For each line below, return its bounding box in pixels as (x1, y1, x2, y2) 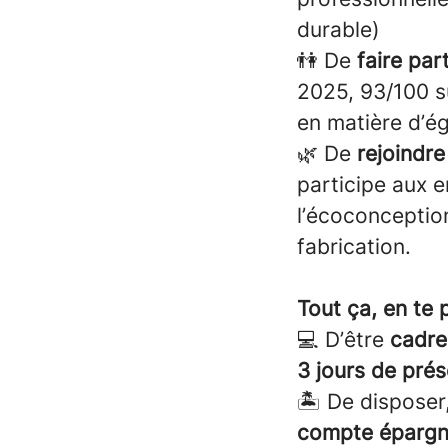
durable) (297, 17, 380, 42)
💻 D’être (297, 327, 390, 352)
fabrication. (297, 234, 411, 259)
